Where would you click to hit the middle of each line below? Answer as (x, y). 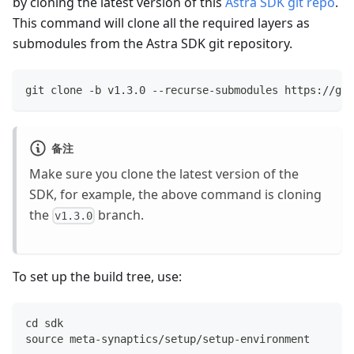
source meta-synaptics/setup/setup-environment (168, 339)
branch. (120, 215)
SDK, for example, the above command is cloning (175, 194)
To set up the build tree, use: (97, 276)
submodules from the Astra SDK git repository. (153, 44)
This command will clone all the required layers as (161, 23)
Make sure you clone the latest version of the (164, 173)
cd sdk (44, 323)
